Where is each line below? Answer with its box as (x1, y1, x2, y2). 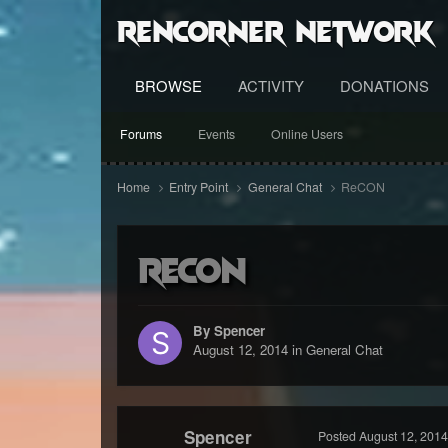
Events (197, 125, 235, 143)
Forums (119, 125, 162, 143)
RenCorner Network (116, 11, 434, 48)
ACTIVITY (237, 75, 304, 96)
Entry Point (169, 178, 232, 197)
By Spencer (192, 320, 265, 340)
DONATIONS (339, 75, 429, 96)
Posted (317, 426, 359, 445)
